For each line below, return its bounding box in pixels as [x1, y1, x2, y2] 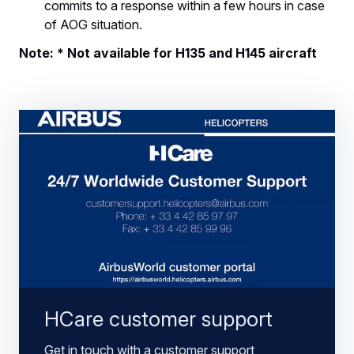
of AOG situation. [44, 17, 152, 33]
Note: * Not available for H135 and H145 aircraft [19, 45, 317, 62]
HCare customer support [44, 307, 273, 332]
